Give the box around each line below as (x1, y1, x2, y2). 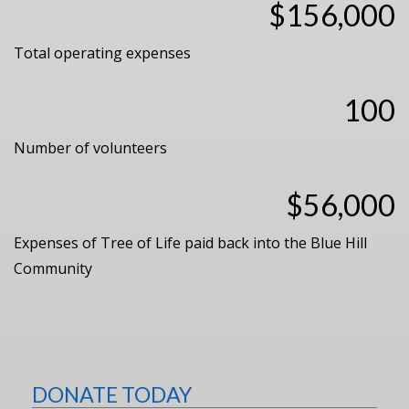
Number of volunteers (14, 138, 167, 158)
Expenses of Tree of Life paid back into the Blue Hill (14, 233, 367, 253)
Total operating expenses (14, 43, 191, 63)
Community (14, 258, 92, 278)
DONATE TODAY (32, 382, 192, 407)
